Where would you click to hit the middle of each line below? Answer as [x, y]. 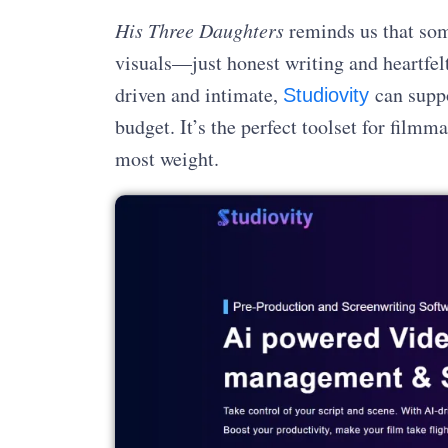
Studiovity [328, 94]
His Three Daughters [199, 29]
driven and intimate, [198, 94]
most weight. [166, 158]
